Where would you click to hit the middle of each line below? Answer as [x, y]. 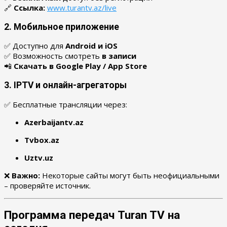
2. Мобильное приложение [62, 27]
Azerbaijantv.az [54, 122]
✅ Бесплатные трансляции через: [66, 104]
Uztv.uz [39, 157]
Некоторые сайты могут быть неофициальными [130, 175]
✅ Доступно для [35, 46]
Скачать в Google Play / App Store [80, 66]
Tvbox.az [42, 140]
